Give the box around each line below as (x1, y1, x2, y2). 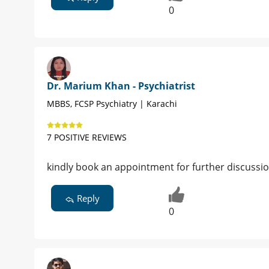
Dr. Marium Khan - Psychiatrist (47, 79, 195, 93)
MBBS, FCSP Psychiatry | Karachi (47, 98, 177, 110)
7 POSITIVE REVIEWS (47, 131, 127, 144)
